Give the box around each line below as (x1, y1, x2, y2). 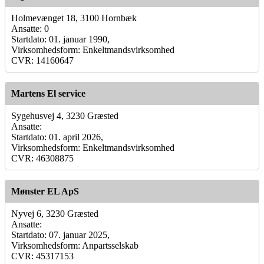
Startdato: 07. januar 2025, (11, 229, 110, 240)
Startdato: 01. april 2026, (11, 131, 103, 142)
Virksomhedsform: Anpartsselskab (11, 240, 138, 250)
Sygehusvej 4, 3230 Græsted (11, 110, 118, 121)
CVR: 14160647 (11, 55, 74, 65)
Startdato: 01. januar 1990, (11, 34, 110, 44)
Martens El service (11, 88, 85, 98)
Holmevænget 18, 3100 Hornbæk (11, 12, 137, 23)
